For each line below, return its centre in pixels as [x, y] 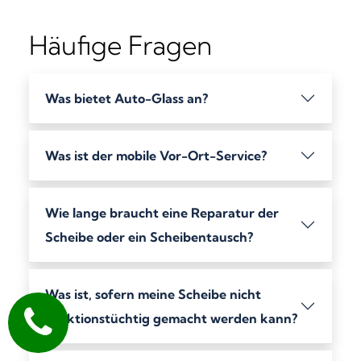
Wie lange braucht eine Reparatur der [162, 212]
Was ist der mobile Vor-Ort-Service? [156, 155]
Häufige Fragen [120, 45]
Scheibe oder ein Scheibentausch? [149, 237]
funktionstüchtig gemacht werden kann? [171, 318]
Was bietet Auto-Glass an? [127, 98]
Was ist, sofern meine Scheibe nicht [153, 294]
